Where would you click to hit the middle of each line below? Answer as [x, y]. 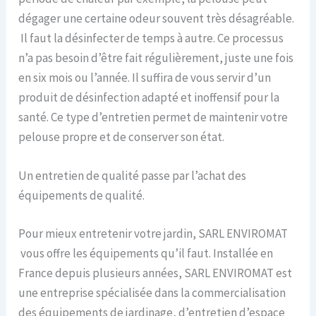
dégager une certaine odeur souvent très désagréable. [157, 19]
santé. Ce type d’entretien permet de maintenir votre [153, 117]
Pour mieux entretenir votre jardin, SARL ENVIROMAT [153, 233]
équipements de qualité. [82, 196]
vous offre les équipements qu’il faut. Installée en [146, 253]
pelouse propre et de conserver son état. [122, 137]
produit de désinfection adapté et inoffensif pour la [149, 98]
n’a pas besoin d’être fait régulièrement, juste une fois [156, 58]
